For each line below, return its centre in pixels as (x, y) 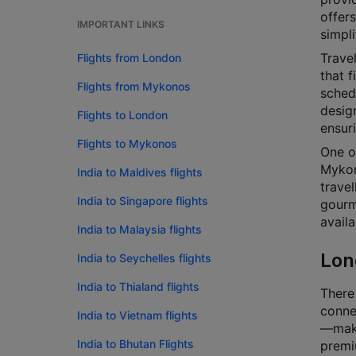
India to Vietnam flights (137, 315)
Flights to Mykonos (127, 143)
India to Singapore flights (143, 201)
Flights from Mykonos (134, 86)
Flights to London (122, 115)
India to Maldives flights (140, 172)
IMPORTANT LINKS (121, 24)
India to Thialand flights (138, 286)
